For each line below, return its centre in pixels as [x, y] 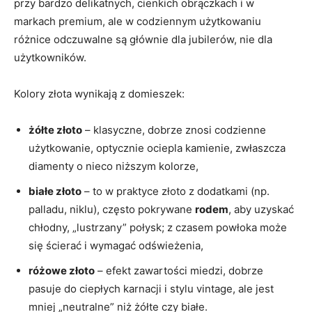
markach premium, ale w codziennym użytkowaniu [138, 22]
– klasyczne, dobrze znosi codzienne [174, 130]
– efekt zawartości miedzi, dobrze [179, 271]
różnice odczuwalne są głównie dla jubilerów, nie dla [143, 40]
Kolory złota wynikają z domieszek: [99, 94]
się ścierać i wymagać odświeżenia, [116, 246]
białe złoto [55, 192]
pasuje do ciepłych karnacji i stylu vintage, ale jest [151, 289]
